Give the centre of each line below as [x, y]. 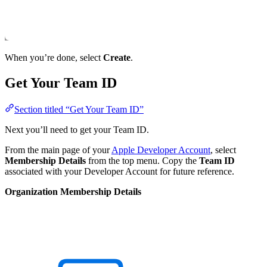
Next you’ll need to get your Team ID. [77, 129]
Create [117, 57]
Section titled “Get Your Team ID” [79, 109]
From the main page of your [58, 150]
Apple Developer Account [161, 150]
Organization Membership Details [73, 191]
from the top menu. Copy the [142, 160]
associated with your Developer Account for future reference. [119, 171]
